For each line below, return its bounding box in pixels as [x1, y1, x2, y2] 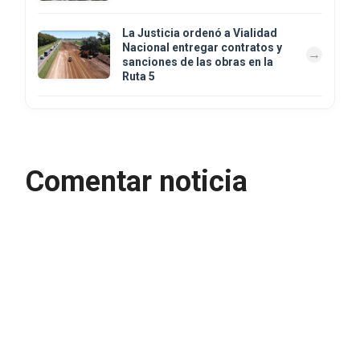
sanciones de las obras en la [122, 55, 273, 68]
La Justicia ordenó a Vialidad [122, 26, 277, 39]
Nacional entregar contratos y [122, 40, 282, 54]
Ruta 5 [122, 69, 155, 83]
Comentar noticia [25, 164, 247, 198]
